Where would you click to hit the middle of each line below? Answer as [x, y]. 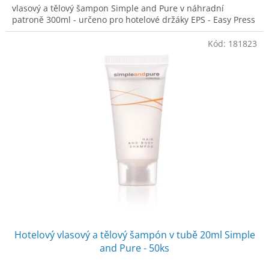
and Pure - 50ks [134, 248]
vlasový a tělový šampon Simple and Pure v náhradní [118, 8]
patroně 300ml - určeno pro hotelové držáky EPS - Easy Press [134, 19]
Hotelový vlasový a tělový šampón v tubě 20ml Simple [134, 234]
